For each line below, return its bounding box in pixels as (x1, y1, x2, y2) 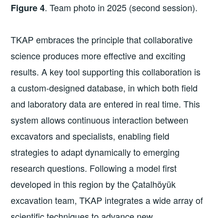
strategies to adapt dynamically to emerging (11, 145, 180, 159)
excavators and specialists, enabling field (11, 129, 170, 143)
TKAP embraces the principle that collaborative (11, 33, 193, 46)
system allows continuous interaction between (11, 113, 189, 127)
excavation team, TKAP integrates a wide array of (11, 194, 203, 207)
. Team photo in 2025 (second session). (45, 1, 198, 14)
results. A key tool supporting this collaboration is (11, 65, 201, 78)
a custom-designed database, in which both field (11, 81, 198, 94)
